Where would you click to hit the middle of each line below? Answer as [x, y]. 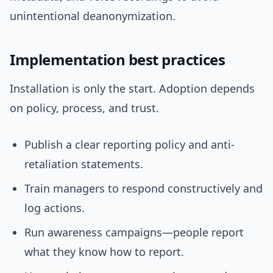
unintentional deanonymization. [93, 16]
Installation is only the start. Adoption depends [132, 89]
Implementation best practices [118, 60]
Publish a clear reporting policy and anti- [129, 145]
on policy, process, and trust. [84, 108]
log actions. [55, 208]
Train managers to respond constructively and [144, 189]
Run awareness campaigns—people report [134, 232]
